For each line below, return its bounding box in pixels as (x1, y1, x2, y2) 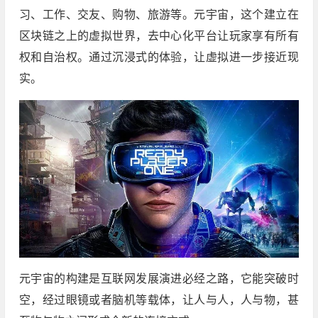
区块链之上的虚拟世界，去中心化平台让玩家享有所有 (18, 30, 299, 43)
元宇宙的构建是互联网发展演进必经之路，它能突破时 (18, 272, 299, 285)
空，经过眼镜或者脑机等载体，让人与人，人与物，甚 (18, 293, 299, 306)
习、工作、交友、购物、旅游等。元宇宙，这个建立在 (18, 9, 299, 21)
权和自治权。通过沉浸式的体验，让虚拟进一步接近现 (18, 51, 299, 64)
